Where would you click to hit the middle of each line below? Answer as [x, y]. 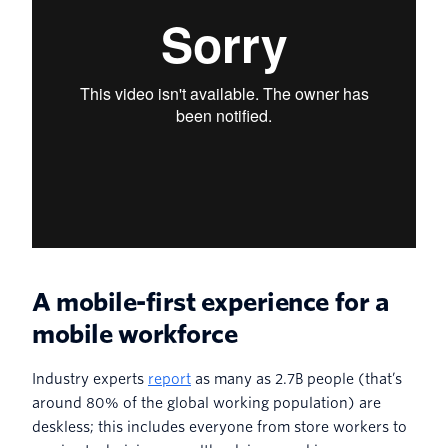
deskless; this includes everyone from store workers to [219, 426]
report [169, 378]
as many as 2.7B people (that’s [296, 378]
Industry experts [90, 378]
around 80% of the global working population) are [206, 402]
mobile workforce [135, 334]
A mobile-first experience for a [211, 302]
